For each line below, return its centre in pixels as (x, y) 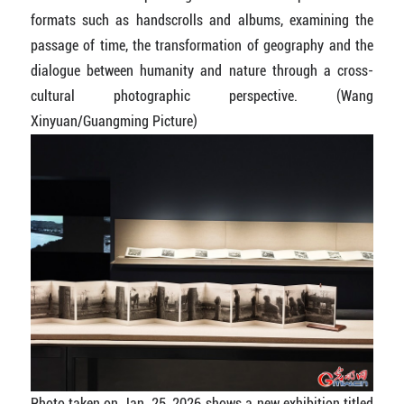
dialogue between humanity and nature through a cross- (202, 70)
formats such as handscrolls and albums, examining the (202, 20)
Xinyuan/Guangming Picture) (114, 121)
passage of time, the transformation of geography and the (202, 45)
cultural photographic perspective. (184, 96)
